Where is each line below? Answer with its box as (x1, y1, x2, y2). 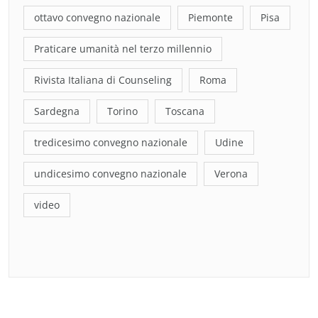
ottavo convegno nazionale (34, 11, 160, 24)
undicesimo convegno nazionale (34, 167, 187, 180)
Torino (107, 104, 138, 118)
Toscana (165, 104, 204, 118)
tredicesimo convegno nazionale (34, 136, 187, 149)
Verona (214, 167, 248, 180)
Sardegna (34, 104, 79, 118)
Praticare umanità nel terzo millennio (34, 42, 212, 55)
